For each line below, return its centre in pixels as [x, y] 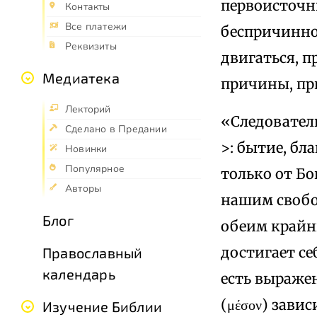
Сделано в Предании [116, 129]
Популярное [95, 169]
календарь [79, 274]
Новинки [86, 149]
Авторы [83, 189]
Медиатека [81, 78]
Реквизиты [91, 47]
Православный [93, 253]
